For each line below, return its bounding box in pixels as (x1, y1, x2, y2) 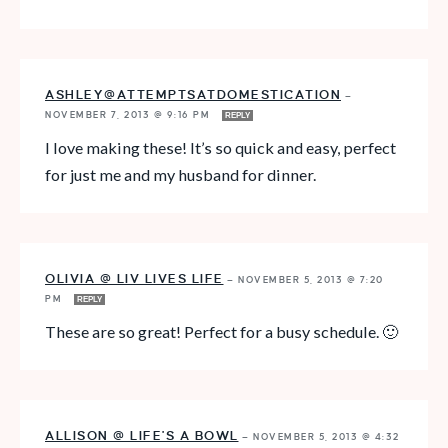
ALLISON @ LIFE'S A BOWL (45, 428, 239, 443)
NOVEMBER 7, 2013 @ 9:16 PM (45, 109, 214, 120)
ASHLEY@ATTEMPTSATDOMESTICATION (45, 87, 341, 102)
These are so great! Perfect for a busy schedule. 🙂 (45, 321, 398, 341)
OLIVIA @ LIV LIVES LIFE (45, 271, 224, 286)
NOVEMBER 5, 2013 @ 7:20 (238, 274, 384, 285)
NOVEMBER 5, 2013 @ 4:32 (253, 431, 400, 442)
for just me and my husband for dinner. (45, 164, 316, 184)
